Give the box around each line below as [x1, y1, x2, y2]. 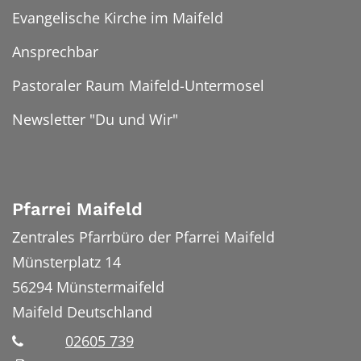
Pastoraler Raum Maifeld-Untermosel [12, 76, 264, 95]
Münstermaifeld [56, 276, 164, 297]
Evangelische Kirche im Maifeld [12, 8, 223, 27]
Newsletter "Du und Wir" [12, 110, 178, 129]
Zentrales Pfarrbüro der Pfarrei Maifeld [12, 226, 275, 247]
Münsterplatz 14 [12, 251, 121, 272]
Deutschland [67, 301, 152, 322]
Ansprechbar [12, 42, 98, 61]
